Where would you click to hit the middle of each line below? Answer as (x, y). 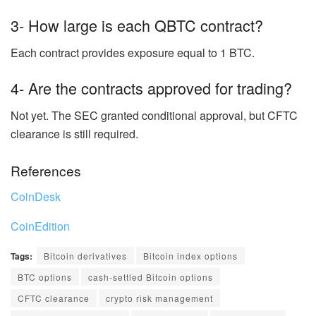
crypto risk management (159, 298)
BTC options (45, 276)
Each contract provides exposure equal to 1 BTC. (133, 53)
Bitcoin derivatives (85, 255)
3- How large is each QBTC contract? (137, 25)
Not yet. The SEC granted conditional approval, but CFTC (154, 115)
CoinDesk (36, 196)
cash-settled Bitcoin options (151, 276)
